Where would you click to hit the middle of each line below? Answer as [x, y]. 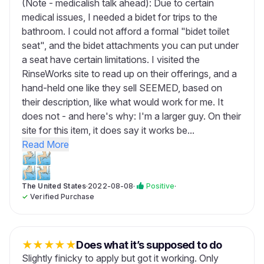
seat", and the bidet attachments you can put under [130, 45]
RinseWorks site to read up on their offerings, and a [129, 74]
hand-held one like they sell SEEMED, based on [122, 88]
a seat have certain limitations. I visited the [111, 60]
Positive [160, 186]
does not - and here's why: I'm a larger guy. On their [131, 116]
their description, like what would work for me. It [123, 102]
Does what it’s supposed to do [149, 245]
